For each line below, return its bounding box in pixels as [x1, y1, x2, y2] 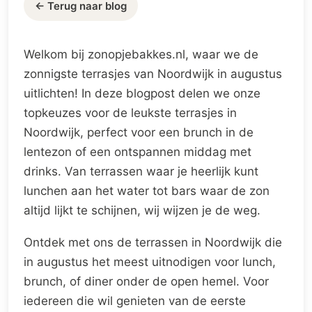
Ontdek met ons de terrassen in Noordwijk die [24, 235, 282, 249]
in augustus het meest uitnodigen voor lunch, [24, 255, 276, 269]
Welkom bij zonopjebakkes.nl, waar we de [24, 47, 258, 61]
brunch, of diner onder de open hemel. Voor [24, 274, 269, 288]
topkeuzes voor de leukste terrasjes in [24, 106, 237, 120]
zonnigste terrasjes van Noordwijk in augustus [24, 67, 282, 81]
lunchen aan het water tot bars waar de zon [24, 184, 270, 198]
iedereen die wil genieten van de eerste [24, 294, 246, 308]
